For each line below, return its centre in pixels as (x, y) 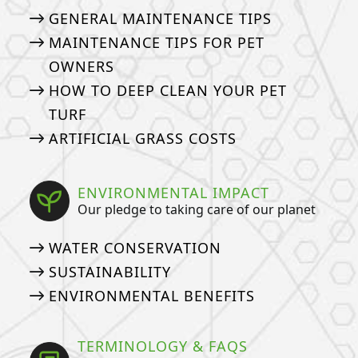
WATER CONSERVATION (135, 247)
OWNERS (81, 67)
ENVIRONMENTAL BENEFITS (151, 295)
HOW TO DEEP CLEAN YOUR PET (167, 91)
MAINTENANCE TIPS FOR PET (156, 43)
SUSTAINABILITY (109, 271)
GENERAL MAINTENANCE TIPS (160, 19)
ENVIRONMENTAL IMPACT (174, 192)
